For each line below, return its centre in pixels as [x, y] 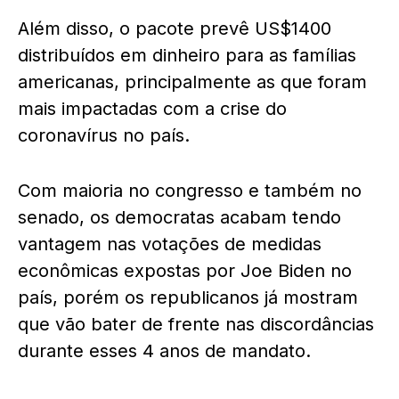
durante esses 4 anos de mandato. [164, 351]
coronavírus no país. [106, 135]
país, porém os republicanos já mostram [188, 297]
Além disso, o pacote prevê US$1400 [175, 28]
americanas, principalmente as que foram [192, 82]
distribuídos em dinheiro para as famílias [187, 55]
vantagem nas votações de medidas [170, 244]
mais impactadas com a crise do [152, 109]
